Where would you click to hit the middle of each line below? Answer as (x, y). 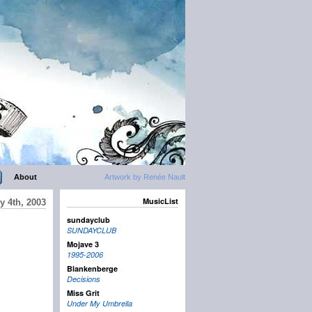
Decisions (84, 279)
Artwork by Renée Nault (145, 177)
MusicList (161, 201)
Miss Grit (83, 293)
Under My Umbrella (100, 304)
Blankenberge (92, 269)
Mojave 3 (83, 244)
